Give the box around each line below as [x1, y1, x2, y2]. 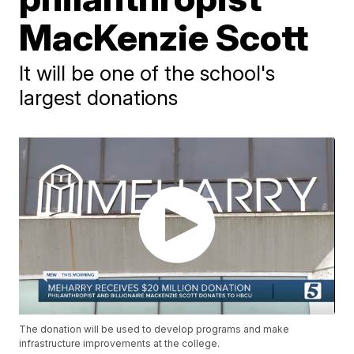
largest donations [19, 85, 179, 110]
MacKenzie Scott [19, 15, 309, 59]
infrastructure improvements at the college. [19, 337, 220, 350]
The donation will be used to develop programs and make [19, 323, 290, 336]
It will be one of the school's [19, 61, 276, 85]
